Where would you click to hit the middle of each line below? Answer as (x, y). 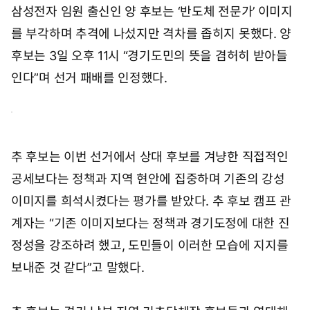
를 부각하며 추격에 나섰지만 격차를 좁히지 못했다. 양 (152, 34)
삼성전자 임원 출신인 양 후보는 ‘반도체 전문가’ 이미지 (152, 12)
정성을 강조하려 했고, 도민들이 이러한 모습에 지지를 (150, 246)
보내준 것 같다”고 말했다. (78, 268)
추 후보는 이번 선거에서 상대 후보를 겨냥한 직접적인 (150, 157)
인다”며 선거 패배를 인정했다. (89, 78)
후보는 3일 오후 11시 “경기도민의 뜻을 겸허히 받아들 (149, 56)
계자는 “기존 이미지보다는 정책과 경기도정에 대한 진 (151, 224)
